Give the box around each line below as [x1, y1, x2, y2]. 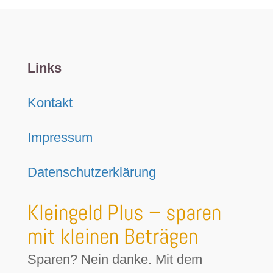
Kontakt [27, 95, 73, 111]
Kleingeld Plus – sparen [27, 199, 221, 227]
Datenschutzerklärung [27, 165, 156, 180]
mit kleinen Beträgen [27, 222, 198, 251]
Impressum [27, 130, 93, 146]
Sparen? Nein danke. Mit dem [27, 252, 202, 268]
